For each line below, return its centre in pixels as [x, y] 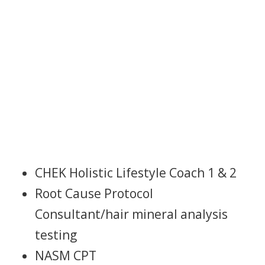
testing [56, 235]
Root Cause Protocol [94, 193]
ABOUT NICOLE [72, 20]
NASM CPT [66, 256]
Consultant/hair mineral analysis [131, 214]
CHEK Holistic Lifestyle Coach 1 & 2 [136, 173]
